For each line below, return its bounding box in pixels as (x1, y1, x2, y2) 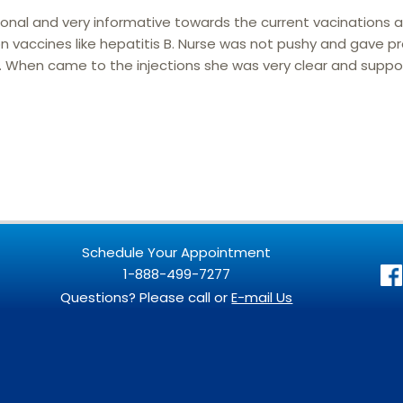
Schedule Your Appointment (82, 243, 272, 263)
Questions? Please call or (60, 288, 232, 308)
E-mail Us (231, 288, 293, 308)
